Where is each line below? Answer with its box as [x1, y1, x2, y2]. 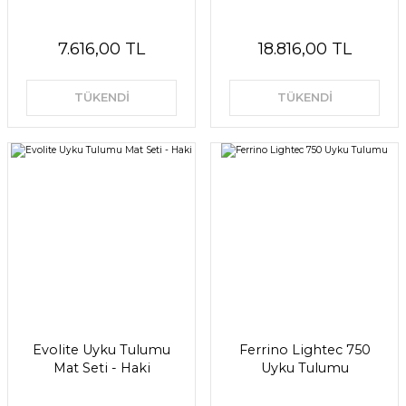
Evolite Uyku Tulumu [33, 341, 170, 358]
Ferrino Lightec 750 [238, 341, 371, 358]
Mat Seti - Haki [53, 359, 150, 376]
